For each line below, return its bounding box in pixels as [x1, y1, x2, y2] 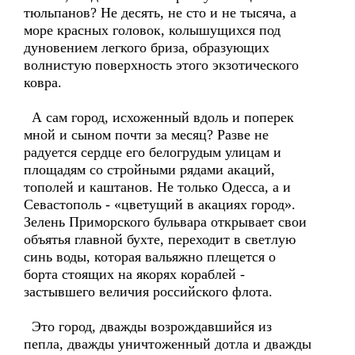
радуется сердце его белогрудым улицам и [24, 144, 281, 160]
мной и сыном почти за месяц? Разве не [24, 127, 269, 143]
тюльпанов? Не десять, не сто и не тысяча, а [24, 5, 296, 21]
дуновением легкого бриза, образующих [24, 40, 269, 55]
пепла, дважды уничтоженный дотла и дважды [24, 336, 311, 352]
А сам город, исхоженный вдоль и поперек [24, 109, 294, 125]
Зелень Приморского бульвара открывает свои [24, 214, 307, 230]
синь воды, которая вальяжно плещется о [24, 249, 276, 265]
